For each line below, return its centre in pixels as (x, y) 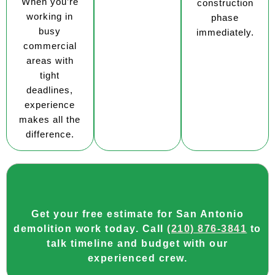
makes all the (50, 119)
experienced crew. (137, 258)
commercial (50, 45)
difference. (50, 134)
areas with (50, 60)
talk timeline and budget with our (137, 244)
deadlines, (50, 90)
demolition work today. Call (91, 229)
